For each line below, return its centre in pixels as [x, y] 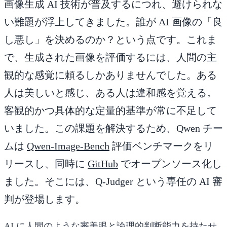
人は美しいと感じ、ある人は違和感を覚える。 [110, 92]
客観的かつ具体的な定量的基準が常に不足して [110, 110]
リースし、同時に [46, 163]
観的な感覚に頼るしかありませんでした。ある [110, 75]
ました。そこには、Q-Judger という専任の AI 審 [113, 181]
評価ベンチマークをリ [161, 146]
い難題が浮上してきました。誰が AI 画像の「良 [113, 22]
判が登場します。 [45, 199]
